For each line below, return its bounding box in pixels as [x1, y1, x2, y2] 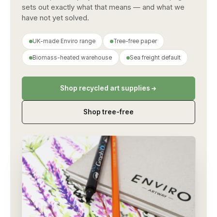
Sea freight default [130, 54, 181, 61]
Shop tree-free [83, 108, 134, 116]
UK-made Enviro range [32, 38, 95, 45]
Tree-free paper [113, 38, 157, 45]
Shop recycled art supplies [60, 84, 150, 92]
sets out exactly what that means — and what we [22, 3, 185, 12]
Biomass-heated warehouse [32, 54, 112, 61]
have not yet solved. [22, 14, 89, 22]
